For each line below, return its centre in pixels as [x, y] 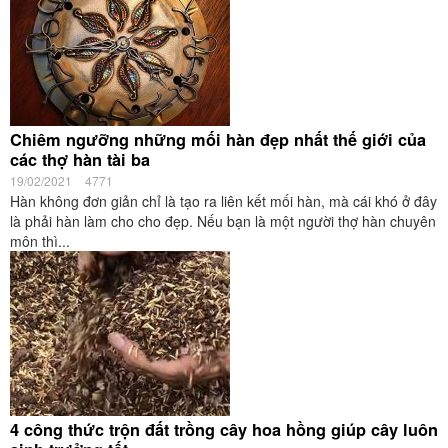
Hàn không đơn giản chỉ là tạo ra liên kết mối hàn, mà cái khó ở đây [223, 201]
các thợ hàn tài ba [80, 159]
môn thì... [40, 241]
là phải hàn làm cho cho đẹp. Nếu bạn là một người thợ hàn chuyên [223, 221]
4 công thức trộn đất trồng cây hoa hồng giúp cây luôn [224, 429]
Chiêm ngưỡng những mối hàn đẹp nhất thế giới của [218, 139]
